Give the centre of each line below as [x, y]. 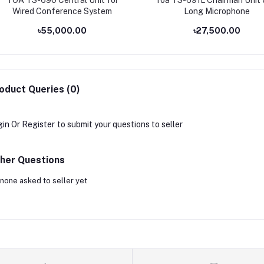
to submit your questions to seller [120, 124]
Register [38, 124]
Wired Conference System [62, 11]
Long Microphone [217, 11]
